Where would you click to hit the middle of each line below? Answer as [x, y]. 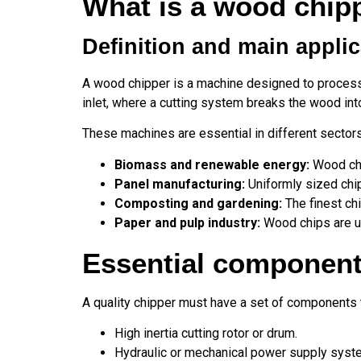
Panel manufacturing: [180, 184]
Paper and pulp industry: [189, 222]
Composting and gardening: [200, 203]
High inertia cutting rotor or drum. [206, 333]
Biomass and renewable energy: [212, 164]
